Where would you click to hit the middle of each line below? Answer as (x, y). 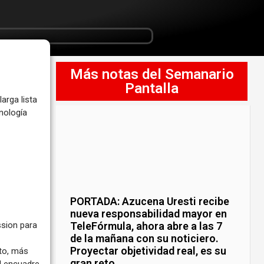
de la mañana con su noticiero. (145, 239)
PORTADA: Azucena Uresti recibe (150, 202)
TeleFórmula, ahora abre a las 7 (146, 226)
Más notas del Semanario (152, 74)
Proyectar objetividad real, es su (148, 251)
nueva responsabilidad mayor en (149, 214)
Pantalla (152, 88)
